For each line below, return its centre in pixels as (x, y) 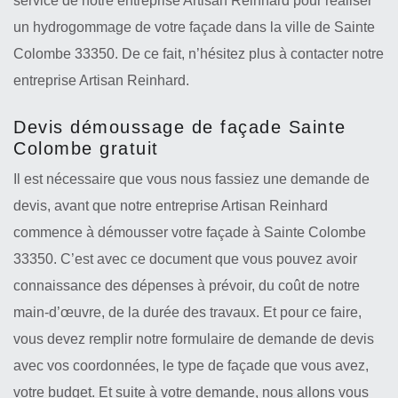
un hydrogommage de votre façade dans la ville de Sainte (194, 27)
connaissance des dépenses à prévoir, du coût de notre (187, 286)
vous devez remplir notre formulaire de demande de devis (194, 339)
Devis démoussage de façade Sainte (180, 127)
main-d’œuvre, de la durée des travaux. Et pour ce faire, (187, 312)
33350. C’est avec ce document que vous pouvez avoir (185, 259)
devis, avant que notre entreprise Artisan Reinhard (171, 206)
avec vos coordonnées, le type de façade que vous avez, (191, 366)
